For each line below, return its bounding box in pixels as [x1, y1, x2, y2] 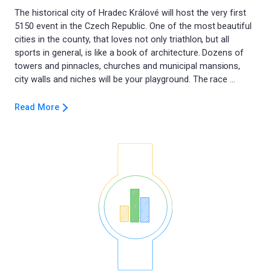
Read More [15, 102, 59, 113]
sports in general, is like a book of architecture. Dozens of [15, 48, 244, 58]
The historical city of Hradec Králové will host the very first [15, 8, 247, 18]
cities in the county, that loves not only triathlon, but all [15, 34, 230, 45]
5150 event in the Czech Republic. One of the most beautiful [15, 21, 252, 31]
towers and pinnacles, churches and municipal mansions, [15, 61, 241, 71]
